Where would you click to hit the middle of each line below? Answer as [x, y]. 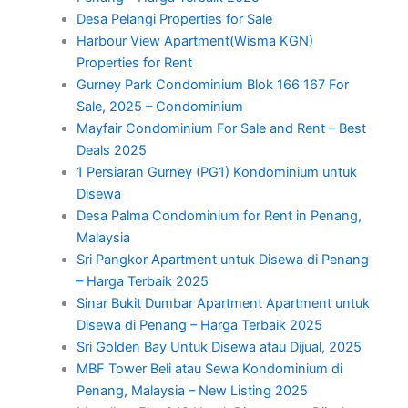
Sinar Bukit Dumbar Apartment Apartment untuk [223, 303]
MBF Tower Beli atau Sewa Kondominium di [209, 368]
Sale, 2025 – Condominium [159, 106]
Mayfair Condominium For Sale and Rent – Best [221, 128]
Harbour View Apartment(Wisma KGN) [194, 41]
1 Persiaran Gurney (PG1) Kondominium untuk [216, 172]
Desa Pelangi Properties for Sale [174, 19]
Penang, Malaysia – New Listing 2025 [192, 390]
